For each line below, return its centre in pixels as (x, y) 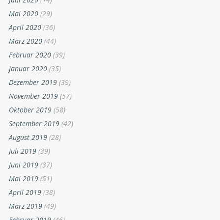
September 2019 (34, 124)
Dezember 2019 (33, 82)
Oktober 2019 (30, 110)
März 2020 (26, 41)
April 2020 (25, 27)
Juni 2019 (24, 165)
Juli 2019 (23, 151)
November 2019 (33, 96)
